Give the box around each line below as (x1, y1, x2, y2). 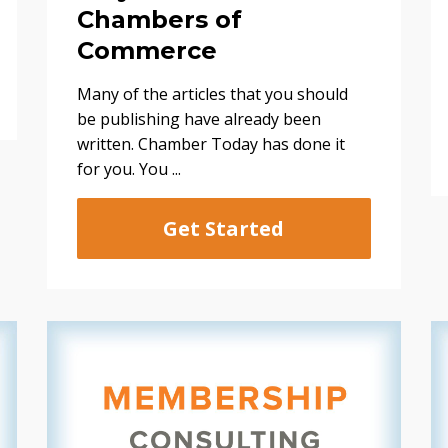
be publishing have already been (77, 107, 322, 130)
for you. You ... (77, 157, 182, 180)
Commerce (77, 35, 218, 65)
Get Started (163, 214, 285, 242)
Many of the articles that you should (77, 82, 349, 105)
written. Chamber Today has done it (77, 132, 346, 155)
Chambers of (77, 4, 243, 34)
